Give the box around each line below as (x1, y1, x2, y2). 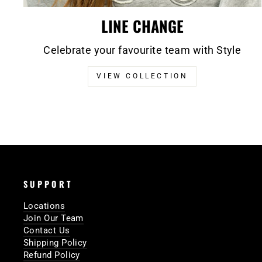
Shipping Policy (23, 237, 87, 249)
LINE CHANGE (101, 15, 184, 38)
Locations (23, 201, 65, 212)
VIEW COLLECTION (96, 72, 188, 81)
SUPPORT (23, 178, 73, 191)
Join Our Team (23, 213, 84, 224)
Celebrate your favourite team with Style (43, 44, 242, 57)
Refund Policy (23, 250, 80, 261)
